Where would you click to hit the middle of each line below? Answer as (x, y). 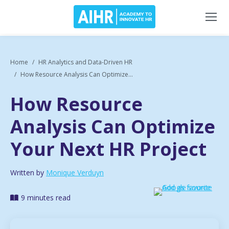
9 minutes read (46, 198)
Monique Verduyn (75, 173)
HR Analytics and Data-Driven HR (85, 62)
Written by (28, 173)
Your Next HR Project (108, 149)
